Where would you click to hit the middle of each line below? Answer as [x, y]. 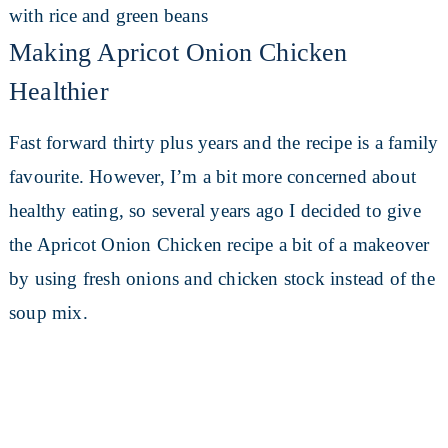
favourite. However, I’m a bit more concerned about [212, 177]
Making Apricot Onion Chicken [178, 53]
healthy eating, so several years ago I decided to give [214, 211]
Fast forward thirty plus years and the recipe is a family [223, 143]
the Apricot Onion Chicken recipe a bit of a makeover [219, 245]
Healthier [58, 92]
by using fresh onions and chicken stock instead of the [221, 279]
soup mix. [48, 313]
